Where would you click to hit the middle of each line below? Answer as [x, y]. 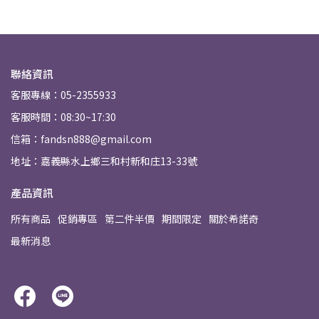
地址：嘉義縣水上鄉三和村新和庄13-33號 [104, 161]
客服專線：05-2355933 [63, 95]
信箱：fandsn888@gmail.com [81, 139]
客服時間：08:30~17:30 [63, 117]
